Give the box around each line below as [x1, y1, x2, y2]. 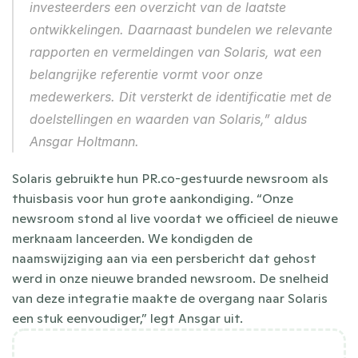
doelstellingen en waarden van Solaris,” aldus [30, 110, 307, 127]
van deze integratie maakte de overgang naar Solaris [12, 289, 328, 306]
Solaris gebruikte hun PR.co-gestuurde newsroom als [12, 169, 328, 186]
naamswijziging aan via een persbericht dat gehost [12, 249, 316, 266]
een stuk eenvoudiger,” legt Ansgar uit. [12, 309, 243, 326]
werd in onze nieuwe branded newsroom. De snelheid [12, 269, 328, 286]
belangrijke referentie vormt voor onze [30, 66, 263, 82]
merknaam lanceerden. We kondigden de [12, 229, 253, 246]
